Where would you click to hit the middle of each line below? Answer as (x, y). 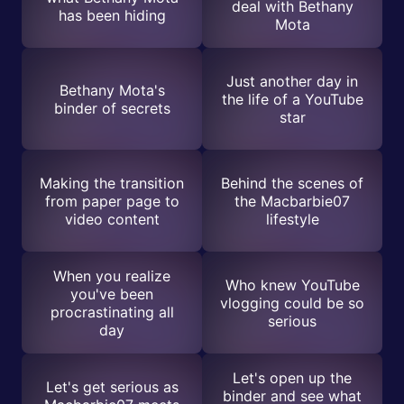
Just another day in (292, 81)
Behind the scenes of (292, 183)
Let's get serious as (112, 386)
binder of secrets (112, 108)
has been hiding (112, 15)
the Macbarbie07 (292, 201)
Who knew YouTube (292, 285)
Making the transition (112, 183)
